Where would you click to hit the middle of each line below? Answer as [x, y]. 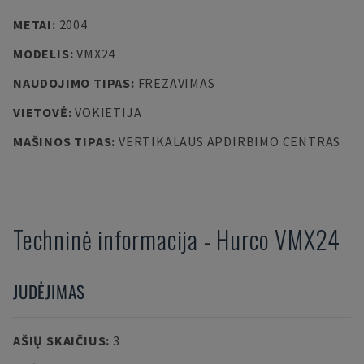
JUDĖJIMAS [50, 291]
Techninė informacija [106, 239]
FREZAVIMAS [176, 83]
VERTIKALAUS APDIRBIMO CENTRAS [230, 141]
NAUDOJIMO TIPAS [72, 83]
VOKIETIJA [108, 112]
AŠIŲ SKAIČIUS [60, 340]
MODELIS [41, 54]
